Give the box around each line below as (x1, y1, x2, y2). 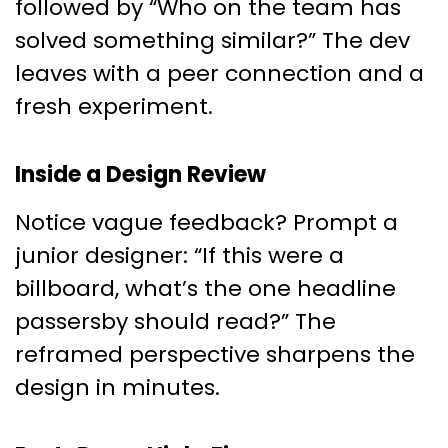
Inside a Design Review (15, 158, 266, 190)
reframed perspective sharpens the (15, 338, 415, 370)
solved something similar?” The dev (15, 24, 410, 56)
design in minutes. (15, 371, 220, 403)
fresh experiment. (15, 90, 213, 122)
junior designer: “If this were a (15, 239, 344, 271)
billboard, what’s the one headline (15, 272, 396, 304)
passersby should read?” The (15, 305, 336, 337)
